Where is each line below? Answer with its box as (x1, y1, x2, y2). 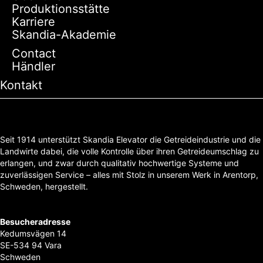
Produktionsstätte (12, 2, 110, 16)
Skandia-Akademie (12, 28, 116, 42)
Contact (12, 46, 56, 61)
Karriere (12, 15, 55, 29)
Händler (12, 59, 55, 74)
